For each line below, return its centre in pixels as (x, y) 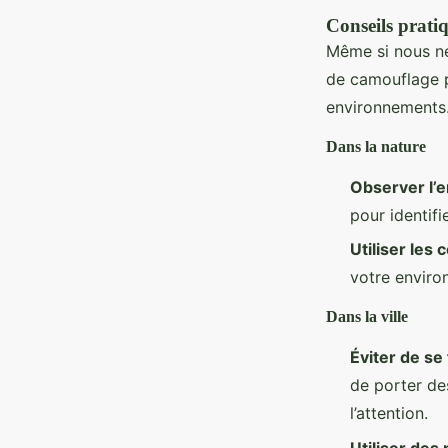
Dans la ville (367, 317)
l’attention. (389, 413)
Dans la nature (376, 146)
